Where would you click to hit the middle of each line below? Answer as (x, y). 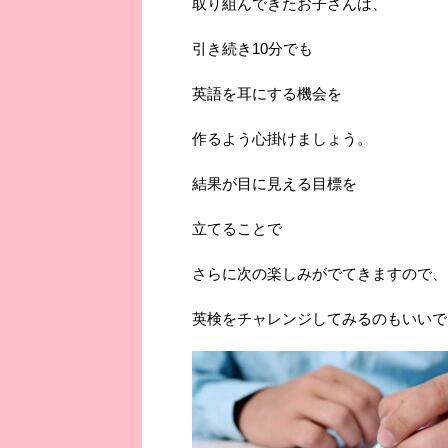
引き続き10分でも (252, 48)
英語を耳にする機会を (267, 93)
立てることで (237, 228)
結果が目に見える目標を (274, 183)
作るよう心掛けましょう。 (282, 138)
